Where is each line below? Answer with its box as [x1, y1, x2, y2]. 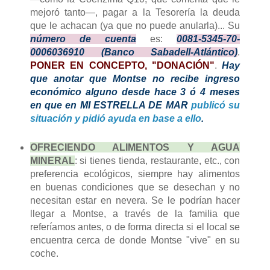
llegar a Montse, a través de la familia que [30, 208, 240, 219]
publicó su [191, 99, 240, 110]
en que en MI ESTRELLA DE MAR [30, 99, 192, 110]
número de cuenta [30, 33, 136, 44]
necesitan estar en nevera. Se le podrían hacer [30, 195, 240, 206]
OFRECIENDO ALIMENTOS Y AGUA [30, 142, 240, 152]
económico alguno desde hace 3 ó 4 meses [30, 86, 240, 97]
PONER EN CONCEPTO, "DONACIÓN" [30, 60, 215, 71]
